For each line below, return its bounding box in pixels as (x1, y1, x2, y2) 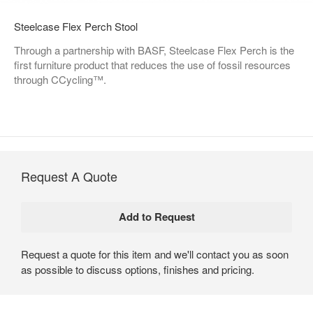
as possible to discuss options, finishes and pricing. (21, 261, 254, 277)
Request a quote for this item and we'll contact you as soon (21, 246, 289, 261)
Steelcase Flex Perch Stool (14, 18, 138, 34)
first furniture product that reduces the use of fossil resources (14, 57, 291, 72)
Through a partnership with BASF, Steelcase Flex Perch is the (14, 42, 294, 57)
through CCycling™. (14, 71, 106, 87)
